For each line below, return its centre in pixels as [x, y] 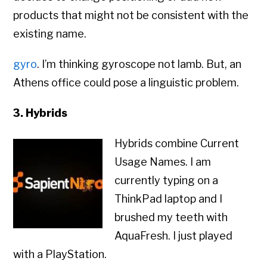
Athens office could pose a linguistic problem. [126, 83]
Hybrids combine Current [177, 144]
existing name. [50, 34]
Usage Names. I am [163, 162]
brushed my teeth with [171, 218]
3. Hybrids [41, 113]
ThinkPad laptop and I [169, 199]
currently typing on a [167, 181]
